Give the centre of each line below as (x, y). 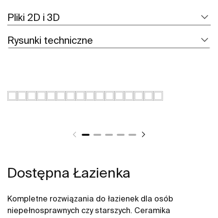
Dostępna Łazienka (69, 173)
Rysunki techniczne (50, 40)
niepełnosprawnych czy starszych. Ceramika (89, 210)
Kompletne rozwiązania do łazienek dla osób (90, 199)
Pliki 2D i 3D (34, 18)
